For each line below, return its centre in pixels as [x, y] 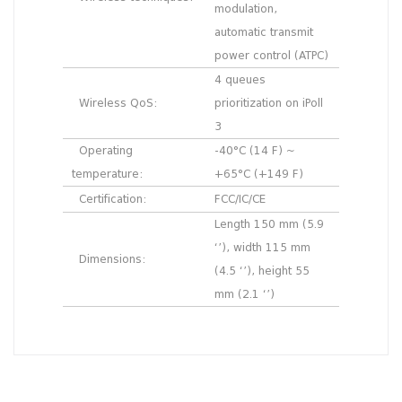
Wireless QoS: [114, 105]
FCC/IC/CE [240, 201]
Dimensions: [109, 261]
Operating [102, 152]
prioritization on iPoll [269, 105]
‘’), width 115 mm [262, 249]
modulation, [246, 10]
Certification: [109, 201]
